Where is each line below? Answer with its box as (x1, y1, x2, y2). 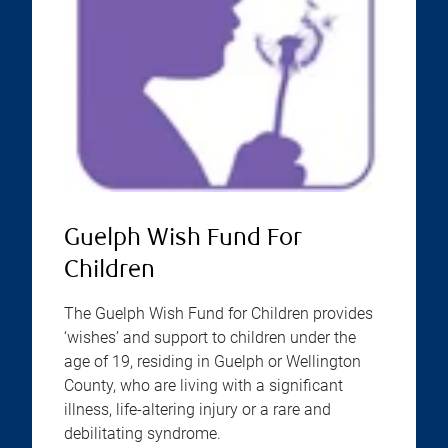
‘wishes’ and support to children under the (64, 328, 356, 348)
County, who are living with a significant (64, 376, 343, 396)
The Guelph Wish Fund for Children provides (64, 304, 373, 324)
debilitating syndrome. (64, 424, 225, 444)
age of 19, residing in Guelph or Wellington (64, 352, 361, 372)
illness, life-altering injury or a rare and (64, 400, 331, 420)
